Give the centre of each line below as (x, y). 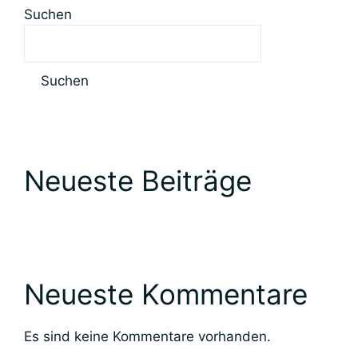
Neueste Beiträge (138, 180)
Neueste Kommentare (166, 294)
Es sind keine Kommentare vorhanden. (147, 336)
